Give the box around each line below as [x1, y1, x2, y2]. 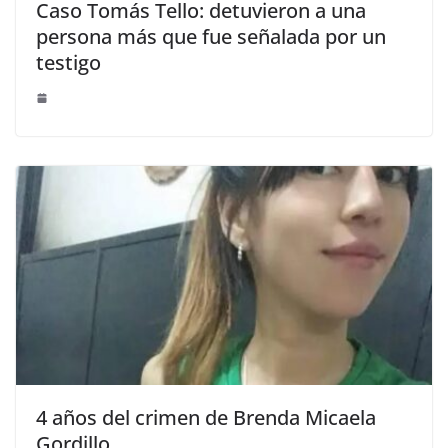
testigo [36, 49, 101, 77]
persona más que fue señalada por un [36, 23, 386, 51]
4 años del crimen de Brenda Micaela [36, 404, 376, 432]
